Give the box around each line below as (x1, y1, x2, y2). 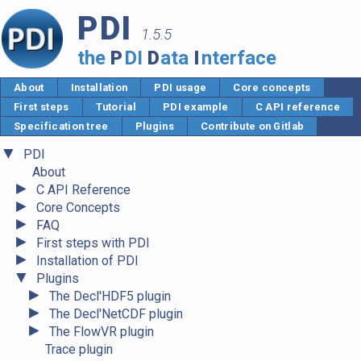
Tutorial (95, 101, 137, 113)
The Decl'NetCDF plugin (49, 306, 183, 322)
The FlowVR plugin (49, 324, 154, 340)
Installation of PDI (36, 253, 139, 269)
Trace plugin (45, 342, 113, 358)
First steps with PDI (36, 235, 150, 251)
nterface (201, 47, 276, 69)
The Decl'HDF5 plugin (49, 288, 171, 305)
